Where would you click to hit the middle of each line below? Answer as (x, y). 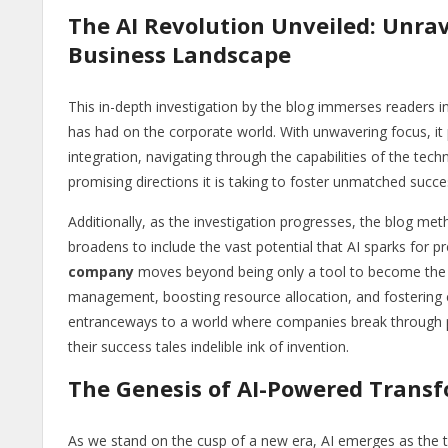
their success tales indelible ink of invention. (208, 347)
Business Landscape (179, 54)
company (101, 272)
